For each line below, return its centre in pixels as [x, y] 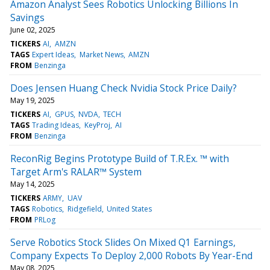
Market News [101, 54]
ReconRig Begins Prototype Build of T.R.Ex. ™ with [120, 158]
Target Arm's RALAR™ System [76, 171]
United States [129, 209]
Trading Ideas [56, 125]
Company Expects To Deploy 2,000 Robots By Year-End [131, 255]
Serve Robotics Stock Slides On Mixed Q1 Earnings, [123, 242]
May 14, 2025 [33, 184]
